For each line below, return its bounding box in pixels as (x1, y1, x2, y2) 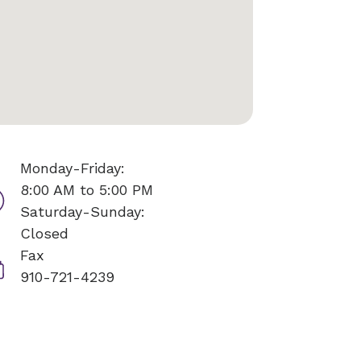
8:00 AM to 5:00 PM (19, 181, 153, 198)
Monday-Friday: (19, 160, 125, 176)
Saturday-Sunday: (19, 203, 145, 220)
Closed (19, 225, 68, 242)
